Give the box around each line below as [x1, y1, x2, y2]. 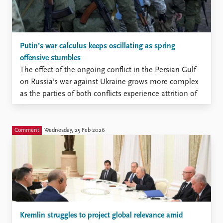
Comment [14, 127, 39, 134]
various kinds [20, 102, 64, 111]
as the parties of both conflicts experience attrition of [20, 90, 197, 99]
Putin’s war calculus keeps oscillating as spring [20, 42, 175, 51]
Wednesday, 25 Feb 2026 [44, 127, 105, 134]
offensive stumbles [20, 54, 81, 63]
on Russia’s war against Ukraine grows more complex [20, 78, 198, 87]
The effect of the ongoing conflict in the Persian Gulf [20, 66, 196, 75]
